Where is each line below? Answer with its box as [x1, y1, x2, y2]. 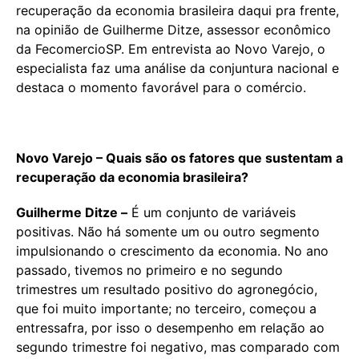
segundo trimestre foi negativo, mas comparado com [16, 338, 340, 355]
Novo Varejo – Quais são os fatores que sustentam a [16, 149, 343, 166]
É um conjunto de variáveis [127, 204, 296, 220]
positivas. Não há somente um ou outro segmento [16, 223, 320, 240]
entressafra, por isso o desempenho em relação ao [16, 319, 325, 336]
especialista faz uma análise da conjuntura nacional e [16, 59, 339, 76]
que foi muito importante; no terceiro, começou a [16, 300, 317, 317]
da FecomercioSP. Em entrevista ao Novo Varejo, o [16, 40, 325, 57]
